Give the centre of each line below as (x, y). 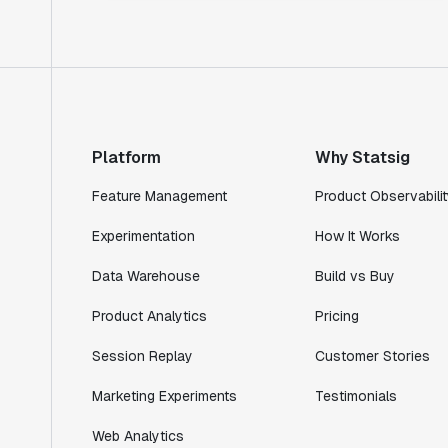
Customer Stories (372, 355)
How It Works (357, 235)
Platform (126, 157)
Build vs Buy (354, 275)
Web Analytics (138, 435)
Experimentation (143, 235)
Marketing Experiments (164, 395)
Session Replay (142, 355)
